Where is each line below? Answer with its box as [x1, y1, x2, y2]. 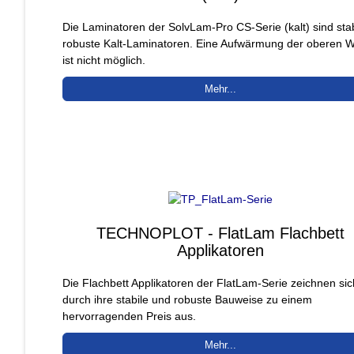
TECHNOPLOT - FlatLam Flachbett [96, 224, 345, 242]
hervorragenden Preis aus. [62, 309, 196, 322]
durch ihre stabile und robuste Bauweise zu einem [62, 292, 312, 306]
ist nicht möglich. [62, 53, 145, 66]
